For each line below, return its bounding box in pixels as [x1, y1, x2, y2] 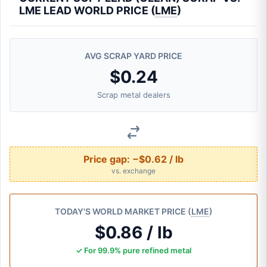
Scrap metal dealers [97, 90, 170, 100]
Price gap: [83, 153, 132, 165]
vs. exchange [111, 166, 156, 175]
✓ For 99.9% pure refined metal [76, 246, 191, 255]
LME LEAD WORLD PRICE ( [19, 4, 155, 17]
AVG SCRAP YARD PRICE [85, 51, 182, 61]
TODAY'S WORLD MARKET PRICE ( [54, 206, 191, 216]
